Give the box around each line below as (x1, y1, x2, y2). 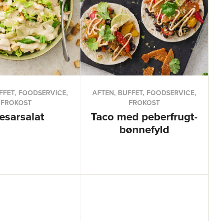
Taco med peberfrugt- (91, 109, 198, 124)
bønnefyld (119, 121, 170, 137)
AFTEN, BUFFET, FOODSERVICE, (92, 88, 197, 98)
